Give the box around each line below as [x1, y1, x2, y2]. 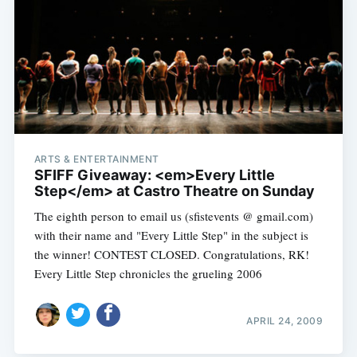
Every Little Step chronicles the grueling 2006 [33, 265, 262, 282]
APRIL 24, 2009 [246, 314, 324, 327]
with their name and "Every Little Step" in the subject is [33, 227, 308, 244]
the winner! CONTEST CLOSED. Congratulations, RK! [33, 246, 309, 263]
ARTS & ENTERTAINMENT [33, 153, 159, 166]
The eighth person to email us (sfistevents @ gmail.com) [33, 208, 313, 225]
